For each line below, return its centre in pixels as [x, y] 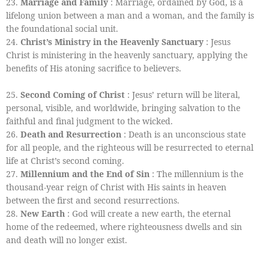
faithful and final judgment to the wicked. [89, 121]
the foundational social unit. [62, 28]
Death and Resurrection [71, 134]
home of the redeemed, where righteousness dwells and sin [124, 226]
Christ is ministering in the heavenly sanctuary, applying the [127, 55]
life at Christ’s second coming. [65, 160]
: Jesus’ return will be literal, [183, 94]
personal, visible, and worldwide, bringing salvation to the [123, 107]
